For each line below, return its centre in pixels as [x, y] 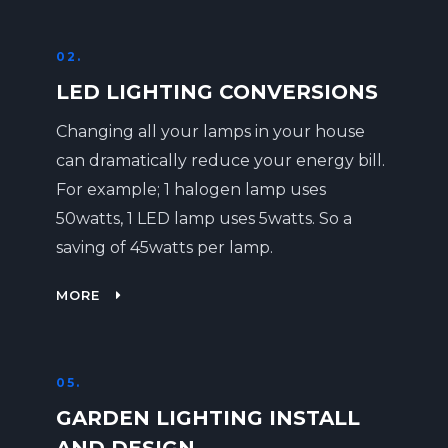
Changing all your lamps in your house [210, 131]
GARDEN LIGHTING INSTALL [207, 418]
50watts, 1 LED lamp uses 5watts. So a [203, 218]
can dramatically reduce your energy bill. [220, 160]
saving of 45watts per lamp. [164, 247]
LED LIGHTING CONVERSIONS [216, 92]
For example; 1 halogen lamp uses [190, 189]
